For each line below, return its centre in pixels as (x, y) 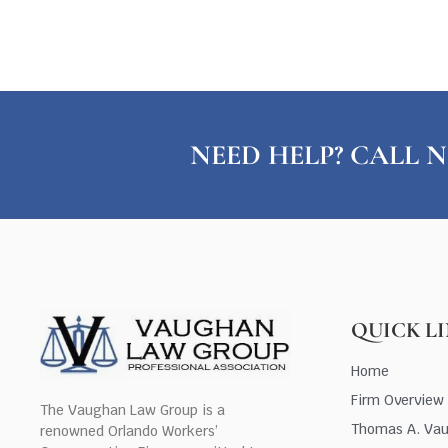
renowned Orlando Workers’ (129, 430)
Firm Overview (397, 399)
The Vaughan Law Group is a (132, 409)
